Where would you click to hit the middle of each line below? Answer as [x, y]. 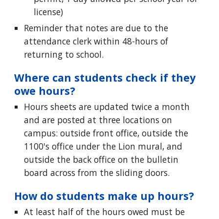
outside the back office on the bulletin [101, 159]
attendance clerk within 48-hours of [96, 41]
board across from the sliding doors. [98, 173]
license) [49, 12]
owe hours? [45, 91]
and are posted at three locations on [98, 120]
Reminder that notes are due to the [96, 28]
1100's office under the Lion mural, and [103, 146]
